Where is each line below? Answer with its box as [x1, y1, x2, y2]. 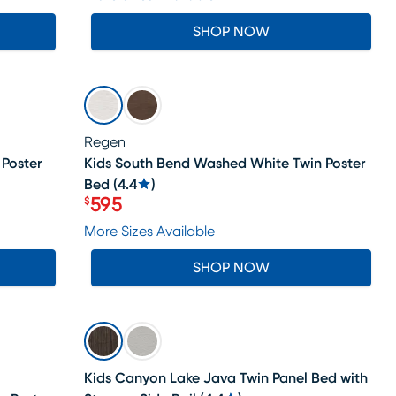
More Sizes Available [84, 225, 216, 239]
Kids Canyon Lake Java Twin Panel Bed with [84, 371, 369, 385]
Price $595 [83, 204, 179, 225]
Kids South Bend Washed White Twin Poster [84, 156, 366, 171]
